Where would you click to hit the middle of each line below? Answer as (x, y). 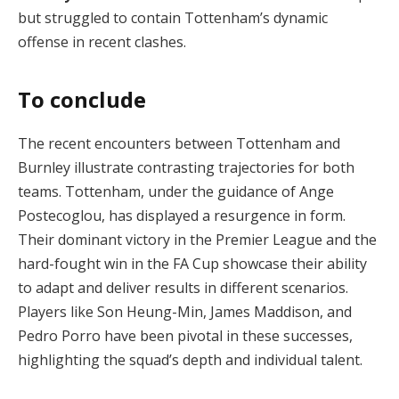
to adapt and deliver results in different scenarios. (183, 287)
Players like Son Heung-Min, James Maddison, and (185, 311)
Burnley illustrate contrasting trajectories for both (186, 167)
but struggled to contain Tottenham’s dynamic (173, 18)
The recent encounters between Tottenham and (179, 143)
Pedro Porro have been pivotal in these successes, (185, 335)
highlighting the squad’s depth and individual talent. (190, 359)
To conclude (82, 99)
